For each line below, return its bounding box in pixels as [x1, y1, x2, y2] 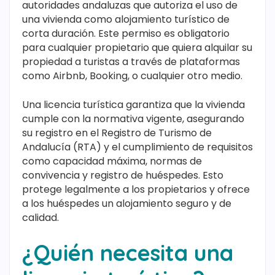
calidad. [22, 211, 59, 225]
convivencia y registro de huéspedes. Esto [22, 168, 223, 183]
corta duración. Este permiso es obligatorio [22, 26, 230, 41]
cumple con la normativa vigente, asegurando [22, 112, 244, 126]
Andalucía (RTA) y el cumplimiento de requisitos [22, 140, 253, 155]
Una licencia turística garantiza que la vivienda [22, 98, 245, 112]
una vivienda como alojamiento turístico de [22, 12, 230, 27]
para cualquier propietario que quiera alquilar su [22, 41, 252, 55]
